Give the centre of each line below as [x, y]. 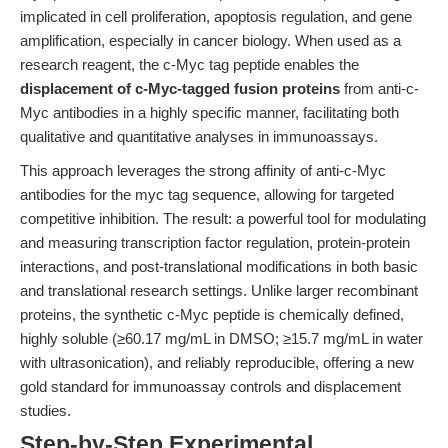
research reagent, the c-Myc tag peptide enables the [189, 64]
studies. [45, 410]
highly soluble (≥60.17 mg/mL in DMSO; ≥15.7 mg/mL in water [221, 338]
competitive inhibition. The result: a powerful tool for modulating [223, 218]
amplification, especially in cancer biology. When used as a [210, 40]
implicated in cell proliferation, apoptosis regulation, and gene [216, 16]
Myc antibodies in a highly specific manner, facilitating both [209, 112]
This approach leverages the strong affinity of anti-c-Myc [203, 170]
